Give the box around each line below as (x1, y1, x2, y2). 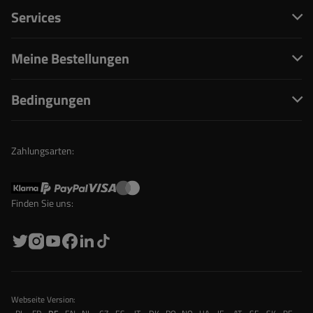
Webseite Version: (11, 293, 75, 306)
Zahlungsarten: (11, 143, 74, 158)
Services (11, 6, 61, 28)
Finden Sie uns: (11, 196, 73, 210)
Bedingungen (11, 89, 91, 110)
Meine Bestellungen (11, 48, 129, 69)
